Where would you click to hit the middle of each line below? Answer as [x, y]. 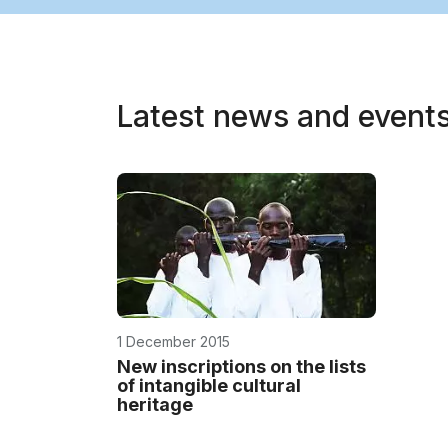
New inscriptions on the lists [241, 367]
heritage [155, 405]
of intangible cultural [209, 386]
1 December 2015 [173, 342]
